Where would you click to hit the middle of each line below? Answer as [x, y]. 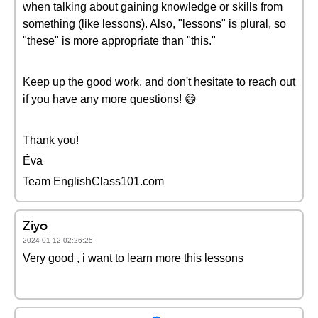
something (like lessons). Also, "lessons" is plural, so [154, 24]
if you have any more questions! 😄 [110, 99]
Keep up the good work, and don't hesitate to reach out [159, 82]
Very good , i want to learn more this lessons [133, 258]
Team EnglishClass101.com [93, 181]
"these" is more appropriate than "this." [119, 41]
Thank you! [51, 140]
